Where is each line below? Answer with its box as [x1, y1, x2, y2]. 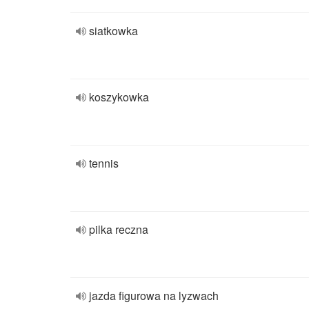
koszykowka [89, 89, 149, 105]
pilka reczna [89, 221, 148, 237]
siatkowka [89, 23, 138, 39]
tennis [89, 155, 119, 171]
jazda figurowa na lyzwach [89, 288, 219, 303]
